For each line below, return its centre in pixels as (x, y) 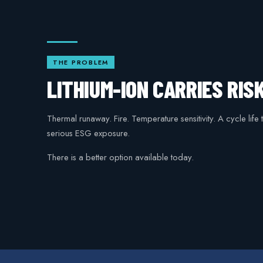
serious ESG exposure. (88, 134)
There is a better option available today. (120, 158)
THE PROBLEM (81, 63)
